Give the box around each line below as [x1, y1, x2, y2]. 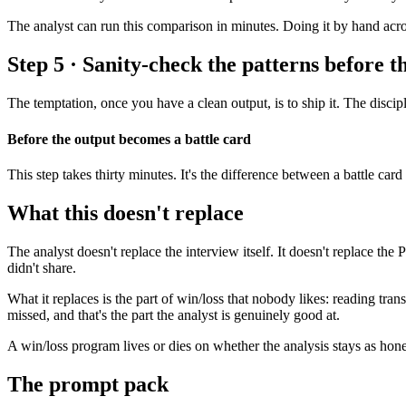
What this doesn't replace [7, 200, 244, 225]
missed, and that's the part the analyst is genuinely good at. [7, 306, 340, 323]
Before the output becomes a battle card [7, 130, 251, 147]
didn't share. [7, 259, 76, 275]
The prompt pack [7, 372, 169, 396]
